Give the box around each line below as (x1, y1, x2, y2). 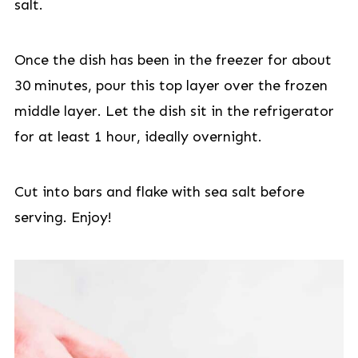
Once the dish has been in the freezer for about (14, 51, 332, 69)
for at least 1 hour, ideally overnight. (14, 128, 262, 145)
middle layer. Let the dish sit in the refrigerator (14, 102, 334, 120)
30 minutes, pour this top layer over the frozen (14, 77, 328, 94)
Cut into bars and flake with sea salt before (14, 183, 304, 201)
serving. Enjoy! (14, 209, 112, 226)
